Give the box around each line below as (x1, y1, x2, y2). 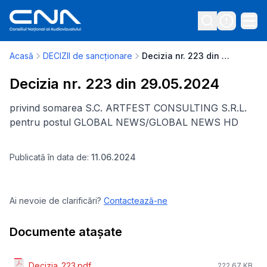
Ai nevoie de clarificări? (10, 195, 101, 206)
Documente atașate (10, 225, 122, 239)
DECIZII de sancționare (43, 51, 132, 61)
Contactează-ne (104, 195, 167, 206)
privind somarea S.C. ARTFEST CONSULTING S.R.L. (10, 102, 247, 114)
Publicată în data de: (10, 152, 91, 162)
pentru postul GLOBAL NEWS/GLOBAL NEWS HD (10, 116, 238, 128)
